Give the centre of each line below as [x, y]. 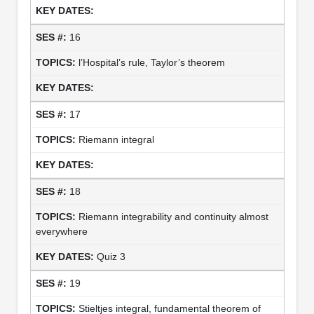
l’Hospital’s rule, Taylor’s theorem [151, 62]
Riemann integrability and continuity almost [173, 216]
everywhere [61, 231]
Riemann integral [116, 139]
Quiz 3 [111, 256]
